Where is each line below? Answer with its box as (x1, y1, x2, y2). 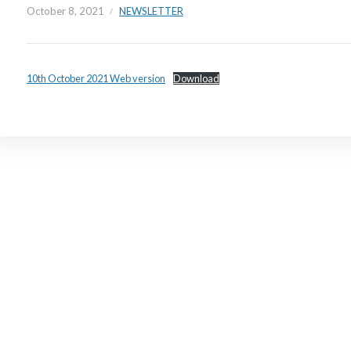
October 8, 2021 (27, 5, 104, 18)
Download (172, 72, 219, 85)
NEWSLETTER (119, 5, 183, 18)
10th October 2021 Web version (27, 72, 165, 85)
